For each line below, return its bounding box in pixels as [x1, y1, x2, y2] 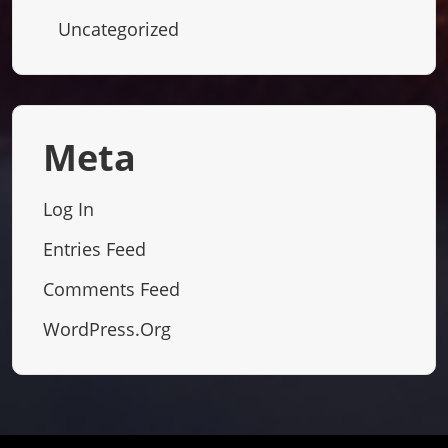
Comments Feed [43, 276, 180, 301]
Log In [43, 196, 94, 221]
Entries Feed [43, 236, 146, 261]
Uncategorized [58, 16, 179, 41]
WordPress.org [43, 316, 171, 341]
